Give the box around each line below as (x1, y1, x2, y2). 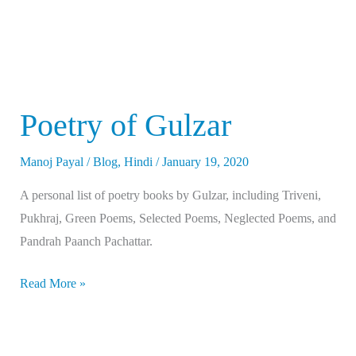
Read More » (19, 277, 86, 291)
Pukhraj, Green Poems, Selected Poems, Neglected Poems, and (19, 211, 336, 226)
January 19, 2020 (161, 155, 249, 169)
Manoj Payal (19, 155, 87, 169)
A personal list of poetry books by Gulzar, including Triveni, (19, 188, 321, 203)
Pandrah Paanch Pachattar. (19, 234, 153, 249)
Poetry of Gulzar (19, 107, 231, 144)
